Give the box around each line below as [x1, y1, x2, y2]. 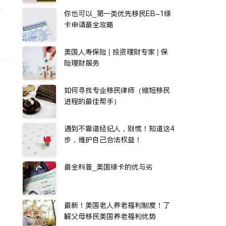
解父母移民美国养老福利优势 [64, 211, 156, 221]
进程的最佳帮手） [64, 96, 121, 106]
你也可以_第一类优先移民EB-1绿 [64, 9, 171, 19]
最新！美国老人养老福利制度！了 [64, 200, 170, 210]
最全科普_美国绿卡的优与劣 [64, 162, 153, 172]
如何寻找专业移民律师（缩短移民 [64, 85, 170, 95]
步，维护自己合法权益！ [64, 135, 142, 145]
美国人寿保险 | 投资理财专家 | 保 [64, 47, 168, 57]
